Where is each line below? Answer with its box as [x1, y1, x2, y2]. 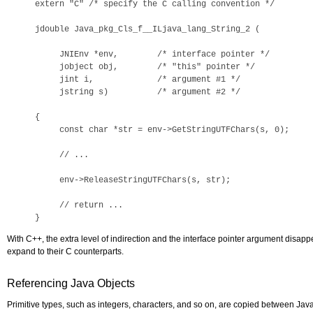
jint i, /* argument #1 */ [35, 75, 240, 85]
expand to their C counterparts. [7, 247, 124, 256]
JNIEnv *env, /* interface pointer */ [35, 50, 270, 59]
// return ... [35, 201, 123, 210]
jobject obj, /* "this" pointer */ [35, 62, 255, 72]
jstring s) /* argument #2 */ [35, 87, 240, 97]
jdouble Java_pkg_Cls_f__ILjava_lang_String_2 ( [35, 24, 260, 34]
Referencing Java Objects [7, 277, 135, 289]
